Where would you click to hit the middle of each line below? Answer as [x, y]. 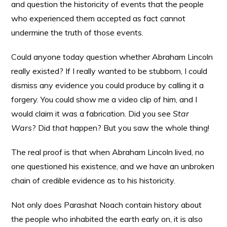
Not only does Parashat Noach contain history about [107, 205]
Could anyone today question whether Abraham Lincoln [112, 57]
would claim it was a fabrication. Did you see [92, 113]
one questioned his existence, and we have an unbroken [113, 166]
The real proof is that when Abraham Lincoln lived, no [108, 152]
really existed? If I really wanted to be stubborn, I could [109, 71]
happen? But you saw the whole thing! [139, 128]
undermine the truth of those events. [78, 32]
